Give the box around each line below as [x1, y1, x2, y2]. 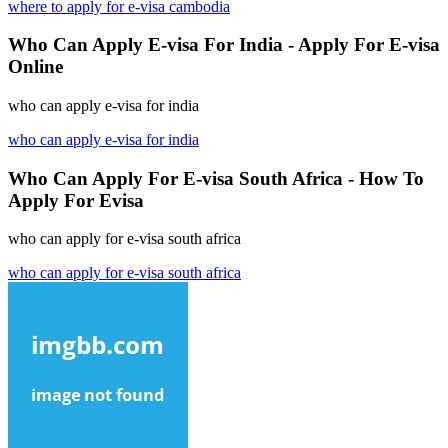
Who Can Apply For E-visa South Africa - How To [8, 167, 424, 189]
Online [8, 56, 63, 78]
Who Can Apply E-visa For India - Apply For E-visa [8, 34, 440, 56]
